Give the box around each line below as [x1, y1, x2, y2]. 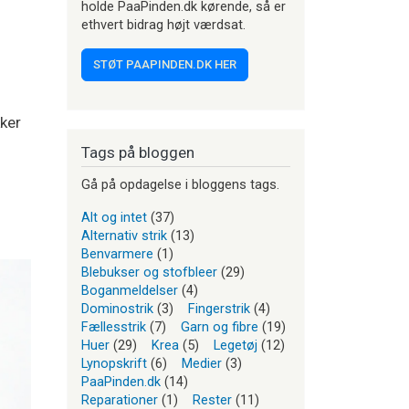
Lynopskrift [81, 355, 147, 372]
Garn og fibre [181, 319, 258, 335]
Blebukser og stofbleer [81, 264, 217, 280]
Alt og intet [81, 209, 147, 225]
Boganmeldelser [81, 282, 178, 299]
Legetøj [214, 337, 257, 353]
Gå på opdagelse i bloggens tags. [81, 176, 279, 193]
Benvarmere [81, 246, 153, 262]
